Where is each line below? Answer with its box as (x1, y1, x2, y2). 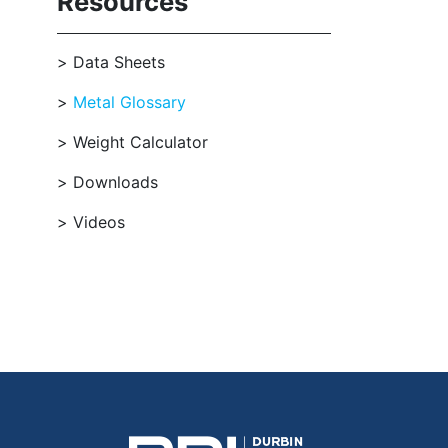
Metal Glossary (73, 92, 187, 112)
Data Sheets (73, 52, 166, 72)
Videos (73, 212, 126, 232)
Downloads (73, 172, 159, 192)
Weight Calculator (73, 132, 209, 152)
